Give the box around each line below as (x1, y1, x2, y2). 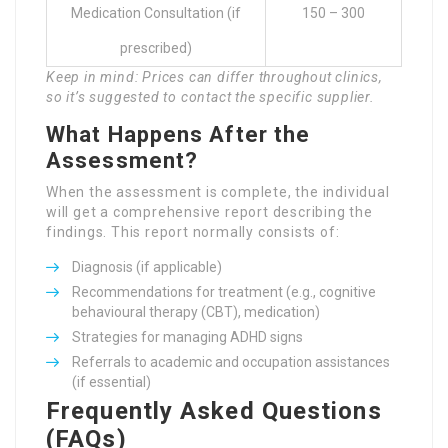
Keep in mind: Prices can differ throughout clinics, (46, 69, 383, 85)
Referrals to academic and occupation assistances (72, 354, 390, 370)
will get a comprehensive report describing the (46, 204, 373, 220)
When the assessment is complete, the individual (46, 184, 390, 200)
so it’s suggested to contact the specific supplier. (46, 89, 375, 105)
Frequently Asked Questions (46, 397, 382, 425)
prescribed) (120, 40, 192, 56)
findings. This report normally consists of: (46, 224, 340, 240)
